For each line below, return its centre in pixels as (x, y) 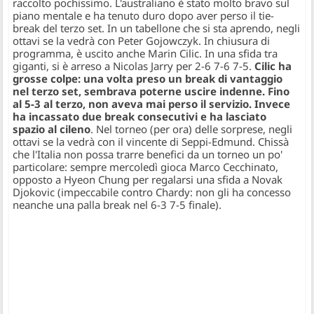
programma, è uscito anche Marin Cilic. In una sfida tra (145, 53)
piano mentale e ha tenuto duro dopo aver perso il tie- (144, 15)
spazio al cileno (52, 129)
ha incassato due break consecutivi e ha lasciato (140, 116)
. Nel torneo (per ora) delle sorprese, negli (192, 129)
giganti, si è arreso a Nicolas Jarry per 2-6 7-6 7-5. (134, 66)
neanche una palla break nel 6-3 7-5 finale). (117, 205)
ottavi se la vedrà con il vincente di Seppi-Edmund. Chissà (151, 142)
